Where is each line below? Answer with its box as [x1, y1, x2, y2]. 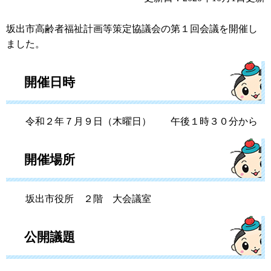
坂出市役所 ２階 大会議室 [6, 193, 151, 204]
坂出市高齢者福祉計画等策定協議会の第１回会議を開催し [6, 23, 258, 34]
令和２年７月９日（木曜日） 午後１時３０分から [6, 116, 258, 126]
